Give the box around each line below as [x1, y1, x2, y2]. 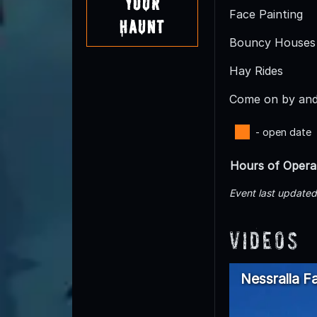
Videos [229, 226, 299, 255]
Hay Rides [229, 64, 283, 79]
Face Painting [229, 7, 303, 22]
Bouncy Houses [229, 35, 316, 50]
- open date [255, 126, 311, 139]
